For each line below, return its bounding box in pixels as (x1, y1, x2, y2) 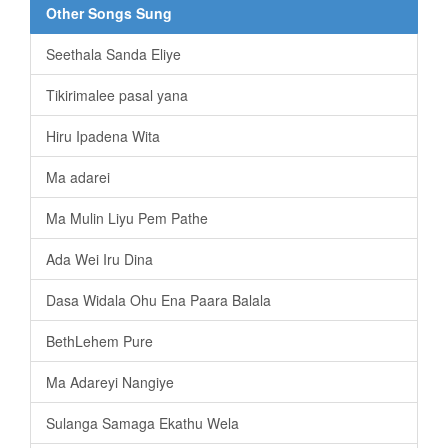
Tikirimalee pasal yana (46, 85, 188, 106)
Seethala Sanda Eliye (46, 44, 181, 65)
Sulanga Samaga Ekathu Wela (46, 413, 239, 434)
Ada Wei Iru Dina (46, 249, 153, 270)
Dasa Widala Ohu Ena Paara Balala (46, 290, 271, 311)
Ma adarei (46, 167, 110, 188)
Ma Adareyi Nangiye (46, 372, 174, 393)
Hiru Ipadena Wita (46, 126, 160, 147)
